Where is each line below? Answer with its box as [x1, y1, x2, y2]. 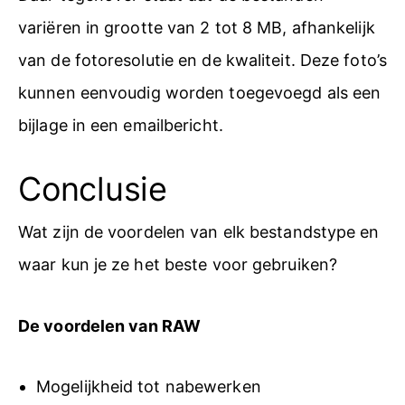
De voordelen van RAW [18, 316, 201, 335]
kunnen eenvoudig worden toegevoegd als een [18, 82, 381, 102]
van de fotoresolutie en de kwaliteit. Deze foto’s [18, 50, 387, 70]
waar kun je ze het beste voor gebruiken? [18, 255, 338, 275]
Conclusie [18, 169, 167, 210]
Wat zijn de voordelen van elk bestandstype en [18, 222, 380, 242]
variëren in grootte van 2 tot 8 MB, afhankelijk [18, 17, 375, 37]
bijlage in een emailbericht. [18, 115, 223, 135]
